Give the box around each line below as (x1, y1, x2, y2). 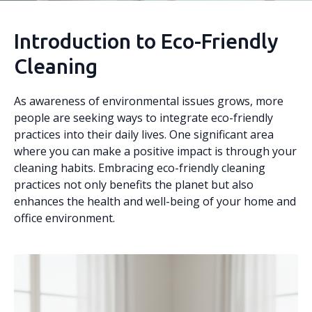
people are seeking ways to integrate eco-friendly (14, 110, 273, 125)
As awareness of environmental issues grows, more (14, 93, 283, 109)
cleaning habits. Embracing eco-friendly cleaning (14, 160, 265, 175)
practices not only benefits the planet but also (14, 177, 253, 192)
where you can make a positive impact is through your (14, 143, 297, 159)
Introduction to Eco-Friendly (14, 29, 279, 53)
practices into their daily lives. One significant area (14, 127, 274, 142)
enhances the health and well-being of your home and (14, 194, 296, 209)
